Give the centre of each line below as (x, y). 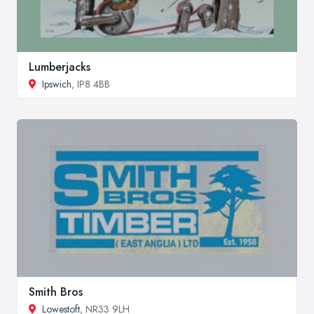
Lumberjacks (60, 67)
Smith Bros (56, 292)
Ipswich (57, 84)
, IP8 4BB (91, 84)
